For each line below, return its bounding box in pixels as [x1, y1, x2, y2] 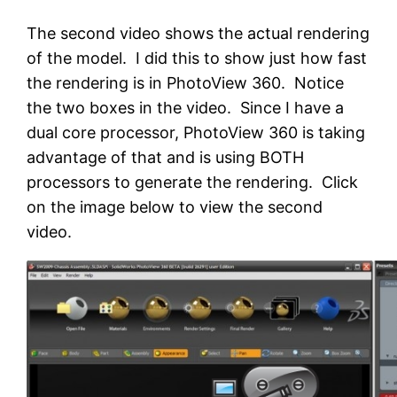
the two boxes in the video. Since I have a [27, 98, 345, 118]
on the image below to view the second [27, 198, 323, 217]
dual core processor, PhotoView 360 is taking [27, 123, 366, 143]
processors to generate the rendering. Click [27, 173, 359, 192]
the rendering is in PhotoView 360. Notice [27, 74, 345, 93]
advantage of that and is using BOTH [27, 148, 305, 167]
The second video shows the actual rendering [27, 24, 370, 43]
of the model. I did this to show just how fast [27, 49, 368, 68]
